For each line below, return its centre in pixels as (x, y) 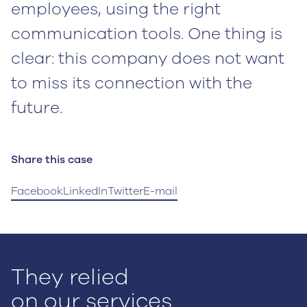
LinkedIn (85, 192)
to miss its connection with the (132, 83)
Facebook (37, 192)
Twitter (125, 192)
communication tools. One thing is (147, 34)
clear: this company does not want (148, 59)
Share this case (52, 160)
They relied (70, 277)
